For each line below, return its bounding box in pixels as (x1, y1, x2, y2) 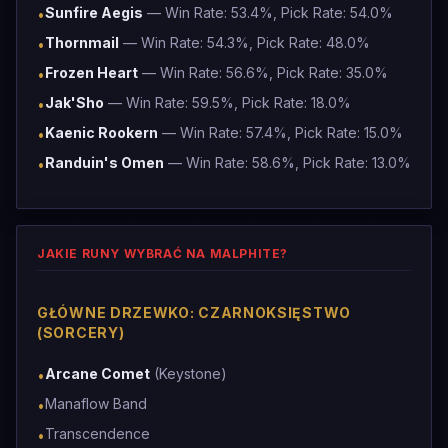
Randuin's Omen (45, 154, 164, 171)
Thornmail (45, 34, 119, 51)
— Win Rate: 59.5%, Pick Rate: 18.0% (104, 94, 351, 111)
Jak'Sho (45, 94, 104, 111)
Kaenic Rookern (45, 124, 158, 141)
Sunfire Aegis (45, 4, 143, 21)
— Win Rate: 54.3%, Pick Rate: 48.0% (119, 34, 370, 51)
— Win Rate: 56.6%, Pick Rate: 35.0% (138, 64, 388, 81)
